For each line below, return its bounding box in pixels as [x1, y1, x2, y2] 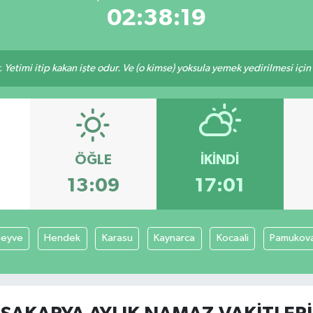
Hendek [44, 233, 80, 244]
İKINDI [201, 153, 240, 168]
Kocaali [216, 233, 249, 244]
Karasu [101, 233, 133, 244]
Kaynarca [154, 233, 195, 244]
